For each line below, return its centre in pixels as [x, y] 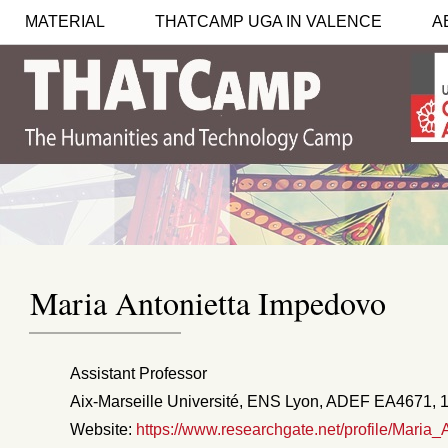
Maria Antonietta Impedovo [208, 302]
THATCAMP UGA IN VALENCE [268, 21]
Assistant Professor [138, 373]
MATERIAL [65, 21]
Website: [103, 429]
